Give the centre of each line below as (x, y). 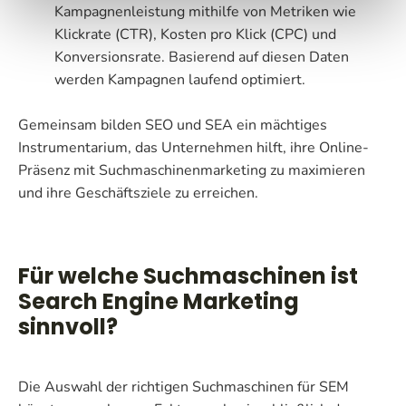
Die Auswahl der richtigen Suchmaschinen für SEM (184, 387)
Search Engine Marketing (159, 301)
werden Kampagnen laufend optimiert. (180, 79)
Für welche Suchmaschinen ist (188, 275)
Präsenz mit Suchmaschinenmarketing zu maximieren (192, 170)
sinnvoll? (68, 326)
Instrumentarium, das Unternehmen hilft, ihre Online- (193, 147)
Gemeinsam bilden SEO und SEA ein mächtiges (173, 125)
